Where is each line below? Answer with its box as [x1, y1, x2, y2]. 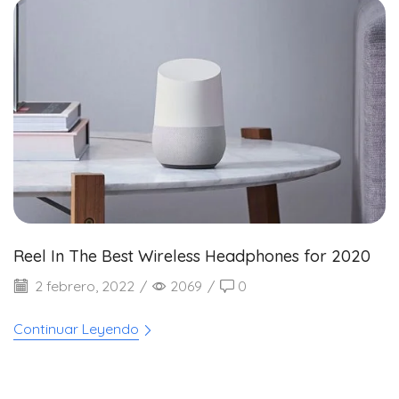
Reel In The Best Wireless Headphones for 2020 [13, 246, 370, 267]
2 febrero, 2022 [31, 276, 134, 295]
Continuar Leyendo [13, 319, 139, 338]
